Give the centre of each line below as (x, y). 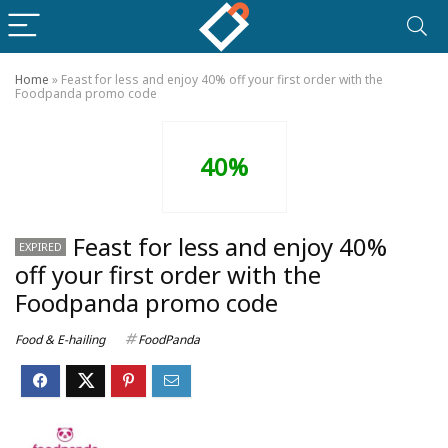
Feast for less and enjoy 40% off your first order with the (222, 79)
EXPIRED (40, 246)
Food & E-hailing (60, 339)
